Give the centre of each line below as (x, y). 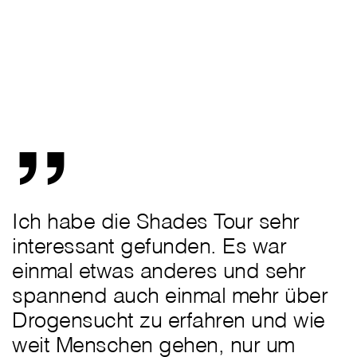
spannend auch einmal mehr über (170, 295)
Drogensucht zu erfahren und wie (169, 320)
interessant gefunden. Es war (149, 246)
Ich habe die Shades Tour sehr (156, 221)
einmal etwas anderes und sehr (159, 271)
